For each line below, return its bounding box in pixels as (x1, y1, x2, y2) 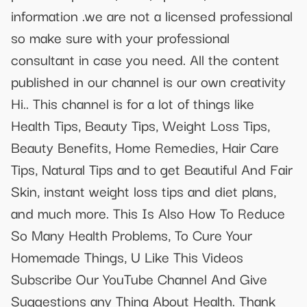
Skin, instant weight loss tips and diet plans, (11, 180, 276, 202)
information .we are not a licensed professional (11, 4, 293, 27)
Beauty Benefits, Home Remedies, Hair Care (11, 136, 279, 158)
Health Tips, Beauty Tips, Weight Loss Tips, (11, 114, 270, 136)
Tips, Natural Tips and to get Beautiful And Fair (11, 158, 293, 180)
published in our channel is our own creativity (11, 70, 286, 93)
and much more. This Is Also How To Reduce (11, 201, 285, 224)
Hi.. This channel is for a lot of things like (11, 92, 254, 114)
